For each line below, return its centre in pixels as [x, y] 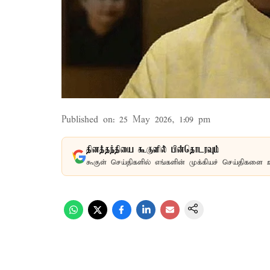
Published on [87, 120]
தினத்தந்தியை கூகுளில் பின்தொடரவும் [153, 150]
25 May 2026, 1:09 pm [165, 120]
